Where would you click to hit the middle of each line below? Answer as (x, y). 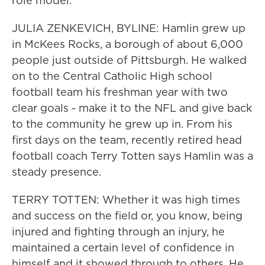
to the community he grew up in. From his (122, 124)
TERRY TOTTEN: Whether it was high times (126, 200)
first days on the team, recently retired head (127, 140)
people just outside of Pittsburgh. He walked (129, 60)
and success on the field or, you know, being (127, 216)
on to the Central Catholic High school (112, 76)
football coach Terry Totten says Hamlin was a (132, 156)
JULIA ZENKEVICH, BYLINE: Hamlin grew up (129, 28)
